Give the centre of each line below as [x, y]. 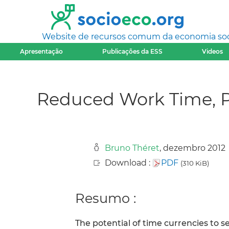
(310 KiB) [195, 163]
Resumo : [106, 198]
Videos [213, 51]
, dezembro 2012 [192, 148]
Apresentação [41, 51]
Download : [129, 163]
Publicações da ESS [133, 51]
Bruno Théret [132, 148]
